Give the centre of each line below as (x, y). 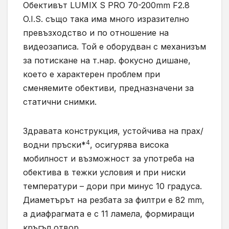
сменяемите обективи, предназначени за (108, 88)
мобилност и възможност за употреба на (109, 159)
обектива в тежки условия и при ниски (104, 173)
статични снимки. (60, 102)
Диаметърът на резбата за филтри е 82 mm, (114, 200)
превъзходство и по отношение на (96, 33)
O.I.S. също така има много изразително (106, 19)
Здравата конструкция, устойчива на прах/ (113, 131)
